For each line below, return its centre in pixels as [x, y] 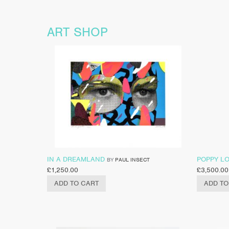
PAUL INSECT [132, 159]
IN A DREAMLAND [76, 159]
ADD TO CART [76, 183]
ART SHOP [77, 32]
